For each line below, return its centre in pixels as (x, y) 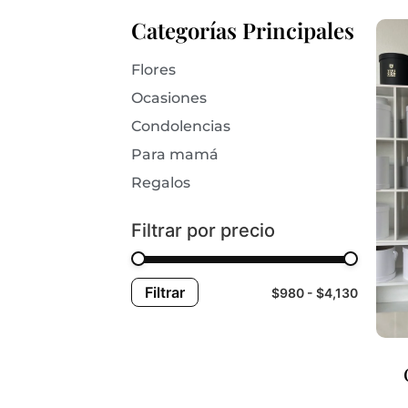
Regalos (161, 182)
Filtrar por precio (204, 230)
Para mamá (175, 154)
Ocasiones (169, 97)
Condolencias (181, 126)
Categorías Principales (243, 30)
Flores (154, 69)
